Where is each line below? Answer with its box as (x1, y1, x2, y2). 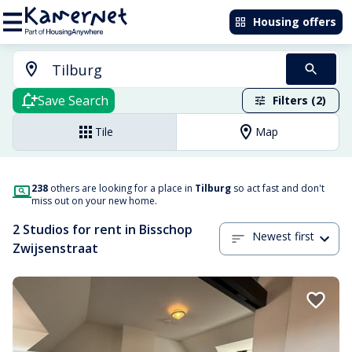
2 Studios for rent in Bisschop (13, 221, 192, 238)
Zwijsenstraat (13, 240, 98, 257)
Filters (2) (273, 93, 326, 108)
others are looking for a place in (48, 181, 195, 195)
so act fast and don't (231, 181, 324, 195)
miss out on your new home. (31, 194, 157, 207)
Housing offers (253, 14, 336, 29)
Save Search (38, 92, 108, 109)
